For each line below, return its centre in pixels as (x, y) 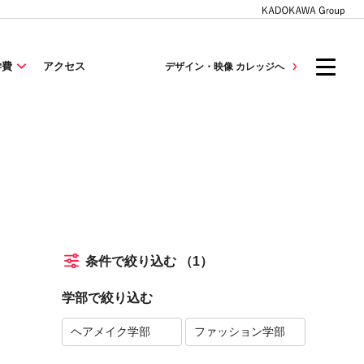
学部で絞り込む (107, 298)
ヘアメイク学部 (110, 331)
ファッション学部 (240, 331)
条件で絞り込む (132, 261)
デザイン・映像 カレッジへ (225, 67)
